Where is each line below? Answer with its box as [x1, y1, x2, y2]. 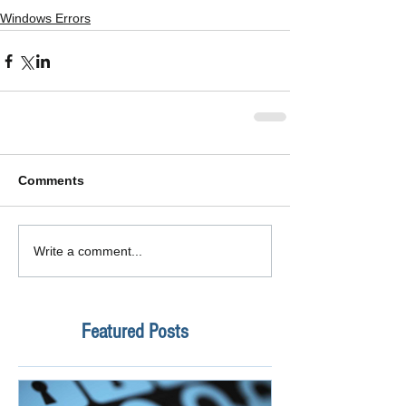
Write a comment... [34, 243, 142, 258]
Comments [18, 173, 84, 188]
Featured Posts [82, 320, 188, 343]
